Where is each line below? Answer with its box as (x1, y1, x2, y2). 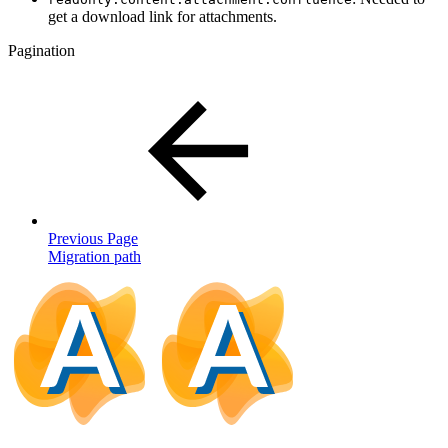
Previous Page (48, 229, 138, 247)
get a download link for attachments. (48, 7, 277, 25)
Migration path (48, 247, 141, 265)
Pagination (8, 41, 75, 59)
